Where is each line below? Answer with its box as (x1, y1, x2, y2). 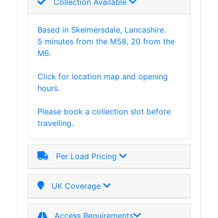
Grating (4, 45, 31, 55)
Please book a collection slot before (37, 106, 171, 116)
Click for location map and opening (37, 71, 168, 81)
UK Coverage (44, 181, 103, 191)
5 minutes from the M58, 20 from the (37, 36, 175, 46)
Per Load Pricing (49, 151, 119, 161)
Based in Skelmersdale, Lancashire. (37, 24, 166, 35)
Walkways (4, 10, 40, 20)
